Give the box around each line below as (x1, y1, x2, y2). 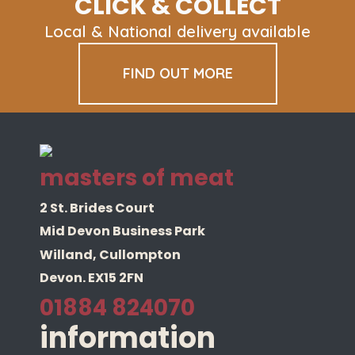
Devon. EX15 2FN (40, 268, 143, 287)
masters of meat (40, 162, 234, 193)
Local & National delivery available (44, 21, 311, 41)
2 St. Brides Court (40, 199, 155, 217)
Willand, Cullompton (40, 245, 181, 264)
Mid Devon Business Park (40, 222, 205, 241)
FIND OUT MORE (122, 64, 233, 82)
